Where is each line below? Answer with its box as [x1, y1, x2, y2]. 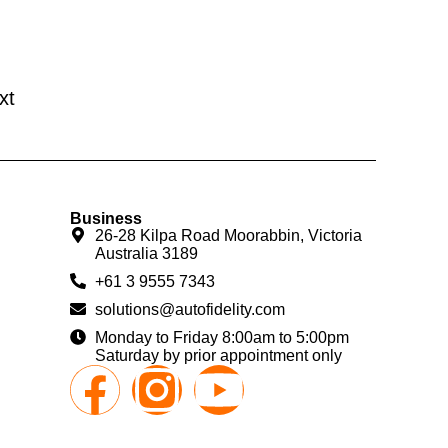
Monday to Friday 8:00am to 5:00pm [95, 328, 350, 346]
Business [70, 209, 143, 227]
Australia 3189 [95, 244, 199, 262]
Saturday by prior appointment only [95, 346, 343, 364]
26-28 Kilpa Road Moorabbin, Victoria [95, 226, 363, 244]
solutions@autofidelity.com [95, 300, 286, 318]
